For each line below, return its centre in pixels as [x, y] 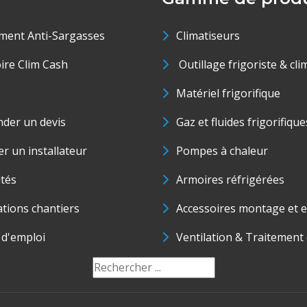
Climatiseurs [208, 36]
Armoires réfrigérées [230, 180]
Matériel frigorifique [228, 93]
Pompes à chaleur [222, 151]
